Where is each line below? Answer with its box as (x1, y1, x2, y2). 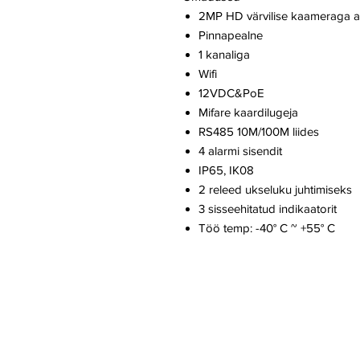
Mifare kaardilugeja (198, 105, 298, 120)
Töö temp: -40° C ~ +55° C (198, 221, 335, 235)
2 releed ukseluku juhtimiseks (198, 182, 352, 197)
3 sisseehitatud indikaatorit (198, 202, 337, 216)
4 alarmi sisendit (198, 144, 282, 158)
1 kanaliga (198, 47, 250, 62)
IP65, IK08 (198, 163, 254, 178)
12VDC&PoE (198, 86, 264, 100)
